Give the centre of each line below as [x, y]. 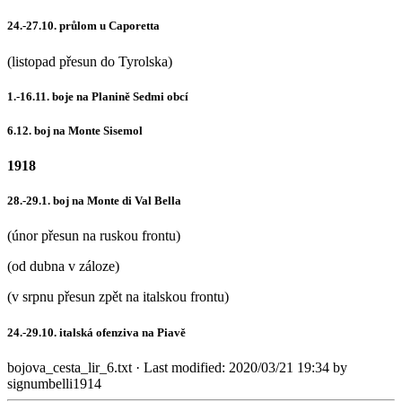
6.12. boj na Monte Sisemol [75, 130]
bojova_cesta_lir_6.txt [70, 367]
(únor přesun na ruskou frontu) [94, 236]
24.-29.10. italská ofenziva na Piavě [96, 332]
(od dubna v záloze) [63, 267]
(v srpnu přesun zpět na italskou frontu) [118, 297]
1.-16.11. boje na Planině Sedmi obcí [98, 96]
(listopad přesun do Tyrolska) [90, 61]
